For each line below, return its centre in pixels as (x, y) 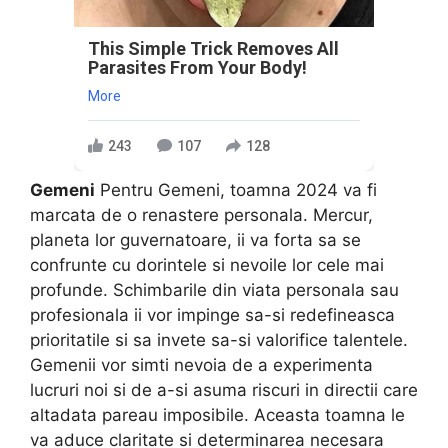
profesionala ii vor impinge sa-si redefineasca (212, 315)
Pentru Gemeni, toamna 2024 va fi (236, 190)
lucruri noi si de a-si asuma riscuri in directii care (224, 390)
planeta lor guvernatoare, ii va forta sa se (195, 240)
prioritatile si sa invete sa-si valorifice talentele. (219, 340)
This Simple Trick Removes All (213, 49)
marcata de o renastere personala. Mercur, (201, 215)
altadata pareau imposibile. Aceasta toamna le (217, 415)
